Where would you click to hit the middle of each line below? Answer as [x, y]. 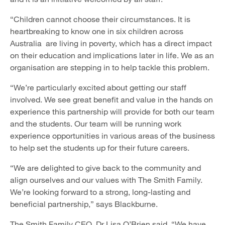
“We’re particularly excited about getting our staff [98, 87]
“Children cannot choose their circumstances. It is [100, 19]
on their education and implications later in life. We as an [112, 55]
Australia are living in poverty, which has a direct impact [111, 43]
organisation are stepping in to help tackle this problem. [110, 67]
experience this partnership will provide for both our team [112, 111]
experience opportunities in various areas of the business [113, 135]
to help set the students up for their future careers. [101, 147]
